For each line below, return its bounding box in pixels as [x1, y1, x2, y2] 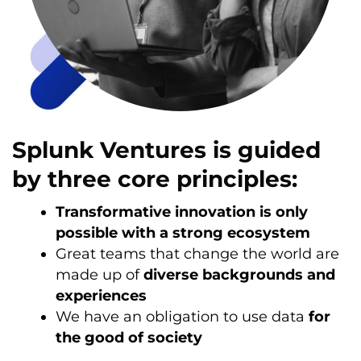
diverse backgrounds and [143, 266, 335, 284]
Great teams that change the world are [56, 245, 339, 263]
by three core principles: [12, 165, 297, 193]
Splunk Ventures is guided [12, 136, 321, 164]
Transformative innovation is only [56, 203, 308, 221]
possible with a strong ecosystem [56, 224, 310, 242]
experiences [56, 287, 147, 305]
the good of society [56, 329, 202, 346]
